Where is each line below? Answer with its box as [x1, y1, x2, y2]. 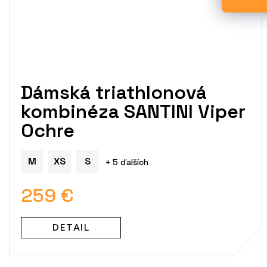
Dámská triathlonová [21, 80, 207, 104]
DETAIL [52, 221, 89, 233]
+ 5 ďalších [105, 156, 148, 167]
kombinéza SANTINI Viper [21, 99, 246, 123]
